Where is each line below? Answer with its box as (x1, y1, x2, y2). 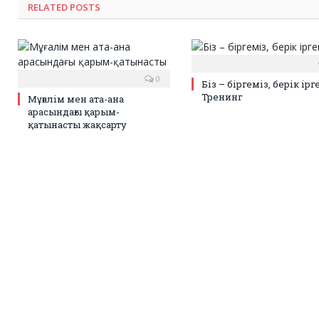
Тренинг (202, 90, 243, 104)
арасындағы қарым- (28, 105, 120, 119)
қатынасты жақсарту (28, 118, 127, 132)
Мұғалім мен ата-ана (28, 93, 124, 106)
